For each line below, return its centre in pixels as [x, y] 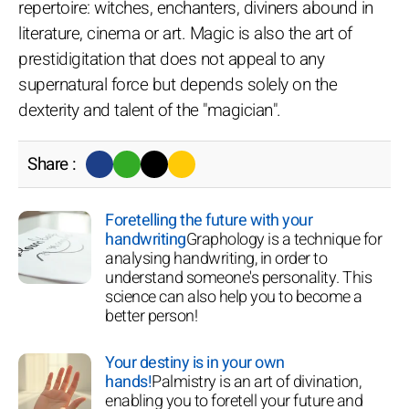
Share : [52, 164]
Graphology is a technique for [283, 239]
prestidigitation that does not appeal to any [171, 59]
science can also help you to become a [234, 297]
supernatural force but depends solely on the [178, 84]
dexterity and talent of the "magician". [150, 110]
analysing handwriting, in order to [216, 258]
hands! [128, 382]
